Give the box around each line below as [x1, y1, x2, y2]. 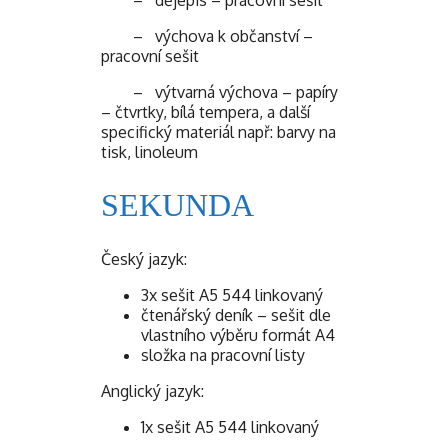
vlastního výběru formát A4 [141, 324, 335, 345]
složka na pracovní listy [141, 344, 305, 365]
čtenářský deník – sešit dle [141, 304, 331, 325]
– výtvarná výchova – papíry [101, 81, 338, 102]
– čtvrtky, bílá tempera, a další [101, 101, 310, 122]
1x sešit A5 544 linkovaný [141, 416, 319, 437]
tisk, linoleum [101, 141, 198, 162]
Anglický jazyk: [101, 380, 204, 401]
